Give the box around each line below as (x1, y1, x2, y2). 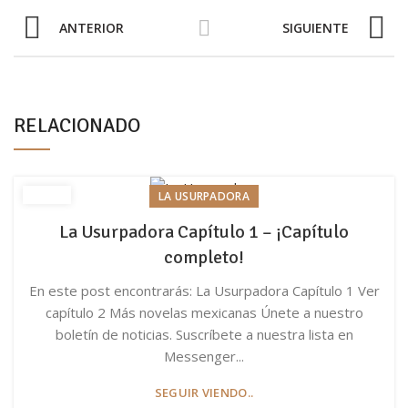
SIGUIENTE (282, 18, 349, 36)
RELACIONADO (14, 112, 140, 138)
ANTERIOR (59, 18, 124, 36)
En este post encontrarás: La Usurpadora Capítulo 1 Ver (28, 280, 380, 300)
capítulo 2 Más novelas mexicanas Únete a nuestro (45, 302, 363, 321)
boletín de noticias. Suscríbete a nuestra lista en (55, 324, 353, 343)
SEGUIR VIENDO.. (154, 383, 254, 401)
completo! (164, 245, 244, 269)
